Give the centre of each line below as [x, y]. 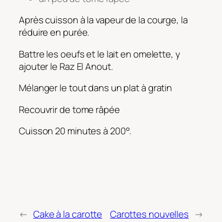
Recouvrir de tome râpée [69, 109]
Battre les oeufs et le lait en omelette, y [100, 54]
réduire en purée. [54, 32]
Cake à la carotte [68, 214]
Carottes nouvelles [149, 214]
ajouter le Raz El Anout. [66, 66]
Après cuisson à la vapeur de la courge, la [103, 20]
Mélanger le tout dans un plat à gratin [96, 88]
